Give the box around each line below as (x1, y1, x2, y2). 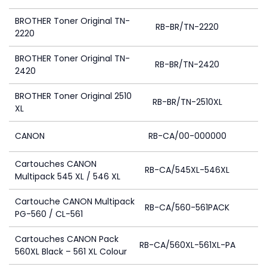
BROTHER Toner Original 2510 (15, 90, 132, 102)
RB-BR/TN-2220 (156, 21, 219, 33)
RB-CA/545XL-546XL (145, 164, 229, 176)
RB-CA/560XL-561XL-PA (139, 239, 235, 251)
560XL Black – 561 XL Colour (15, 246, 127, 257)
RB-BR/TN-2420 (155, 58, 219, 70)
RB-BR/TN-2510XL (152, 96, 222, 108)
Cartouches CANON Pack (15, 233, 119, 245)
